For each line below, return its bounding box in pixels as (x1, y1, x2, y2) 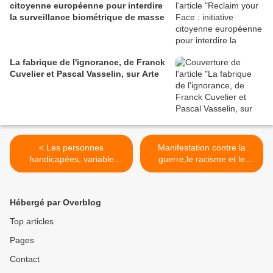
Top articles (10, 216, 54, 226)
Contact (10, 253, 40, 264)
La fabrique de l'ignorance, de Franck (10, 57, 165, 67)
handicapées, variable (29, 154, 114, 164)
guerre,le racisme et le (158, 154, 245, 164)
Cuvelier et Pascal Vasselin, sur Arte (87, 68, 159, 79)
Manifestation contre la (158, 142, 246, 152)
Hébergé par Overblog (10, 197, 101, 207)
